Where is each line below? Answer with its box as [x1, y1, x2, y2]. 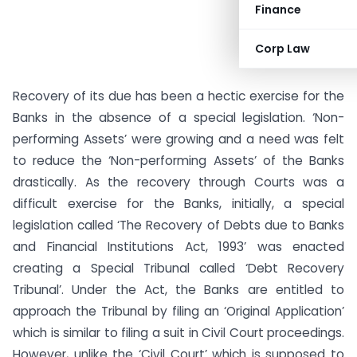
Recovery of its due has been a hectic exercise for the [13, 88, 344, 104]
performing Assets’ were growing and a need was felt [13, 131, 344, 147]
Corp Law [255, 41, 310, 57]
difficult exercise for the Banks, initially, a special [13, 195, 344, 212]
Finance [255, 2, 301, 18]
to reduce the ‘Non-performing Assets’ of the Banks [13, 152, 344, 169]
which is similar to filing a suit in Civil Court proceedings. [13, 324, 344, 341]
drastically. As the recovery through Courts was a [13, 174, 344, 190]
